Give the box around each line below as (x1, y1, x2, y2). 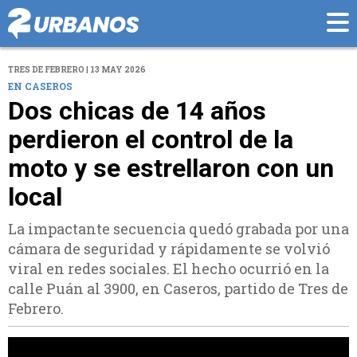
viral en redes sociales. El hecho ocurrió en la (8, 259, 329, 279)
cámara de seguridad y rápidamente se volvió (8, 239, 330, 259)
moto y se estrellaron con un (8, 153, 334, 184)
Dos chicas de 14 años (8, 96, 266, 127)
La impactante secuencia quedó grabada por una (8, 219, 349, 239)
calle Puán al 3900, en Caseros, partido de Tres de (8, 279, 348, 299)
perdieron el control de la (8, 124, 293, 155)
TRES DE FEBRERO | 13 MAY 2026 (8, 65, 146, 76)
